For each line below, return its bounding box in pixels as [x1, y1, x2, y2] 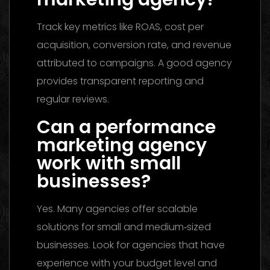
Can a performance [37, 114, 216, 140]
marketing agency [37, 132, 207, 158]
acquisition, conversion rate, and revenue [37, 37, 231, 52]
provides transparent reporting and [37, 74, 204, 88]
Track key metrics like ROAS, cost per [37, 19, 204, 34]
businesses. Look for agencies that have [37, 237, 225, 252]
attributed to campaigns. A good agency [37, 55, 232, 70]
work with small [37, 150, 181, 176]
